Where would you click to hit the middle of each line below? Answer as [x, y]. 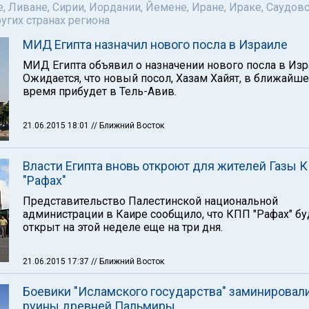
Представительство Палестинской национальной [150, 201]
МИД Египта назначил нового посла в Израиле [155, 44]
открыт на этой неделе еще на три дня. [123, 227]
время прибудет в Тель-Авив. [100, 91]
